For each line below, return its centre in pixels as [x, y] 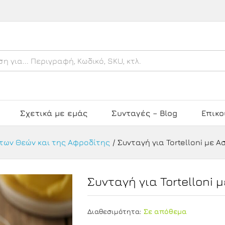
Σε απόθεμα [165, 211]
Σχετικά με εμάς [54, 113]
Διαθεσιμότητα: [115, 211]
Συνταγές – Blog [144, 113]
